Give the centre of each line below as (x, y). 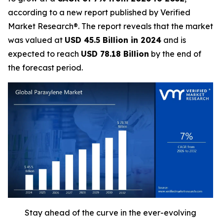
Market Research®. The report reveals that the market (110, 26)
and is (174, 40)
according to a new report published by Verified (99, 12)
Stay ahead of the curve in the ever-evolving (110, 213)
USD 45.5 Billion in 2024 (113, 40)
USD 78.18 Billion (115, 54)
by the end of (175, 54)
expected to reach (44, 54)
